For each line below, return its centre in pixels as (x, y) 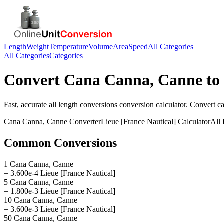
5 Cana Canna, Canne (39, 182)
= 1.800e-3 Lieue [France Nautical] (60, 191)
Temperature (69, 47)
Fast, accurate (26, 104)
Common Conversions (60, 143)
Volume (101, 47)
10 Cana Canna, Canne (41, 200)
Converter (84, 121)
